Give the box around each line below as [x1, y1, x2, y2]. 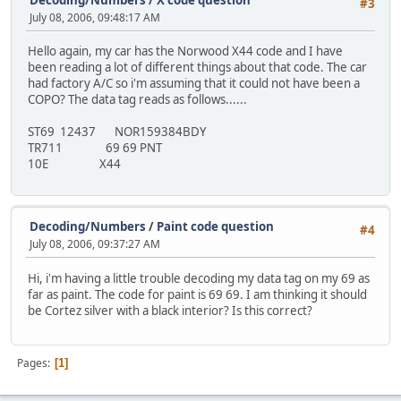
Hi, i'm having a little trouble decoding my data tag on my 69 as [28, 269, 370, 286]
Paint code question [157, 218, 274, 235]
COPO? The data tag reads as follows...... [28, 90, 247, 107]
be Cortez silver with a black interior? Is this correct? [28, 302, 312, 319]
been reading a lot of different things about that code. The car [28, 58, 367, 75]
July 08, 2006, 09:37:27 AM [30, 236, 160, 252]
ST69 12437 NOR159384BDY [28, 123, 207, 140]
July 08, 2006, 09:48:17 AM [30, 9, 160, 25]
